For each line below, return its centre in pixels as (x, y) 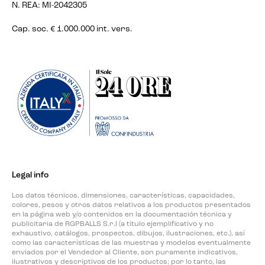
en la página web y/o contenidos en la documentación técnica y (122, 215)
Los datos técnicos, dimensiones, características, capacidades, (123, 196)
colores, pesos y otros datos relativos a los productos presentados (131, 205)
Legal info (30, 175)
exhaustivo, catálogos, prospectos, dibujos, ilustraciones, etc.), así (128, 234)
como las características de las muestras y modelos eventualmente (131, 243)
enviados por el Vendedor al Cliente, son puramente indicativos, (125, 253)
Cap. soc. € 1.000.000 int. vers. (72, 29)
